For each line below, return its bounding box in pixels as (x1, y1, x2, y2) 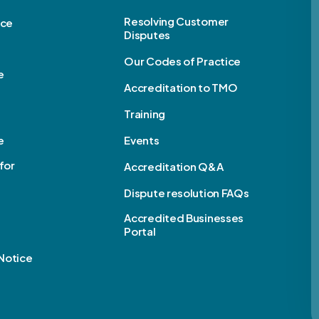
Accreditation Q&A (124, 159, 224, 174)
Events (124, 133, 159, 147)
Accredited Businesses (124, 211, 244, 225)
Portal (124, 224, 156, 239)
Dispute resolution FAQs (124, 186, 249, 200)
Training (124, 107, 165, 121)
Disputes (124, 28, 170, 42)
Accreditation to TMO (124, 80, 238, 95)
